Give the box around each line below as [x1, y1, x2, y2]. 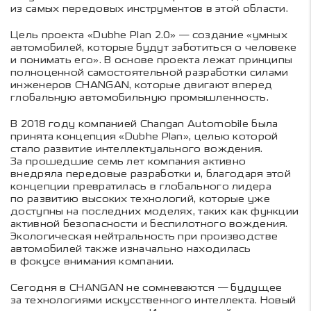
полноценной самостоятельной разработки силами [10, 67, 289, 79]
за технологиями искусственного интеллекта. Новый [10, 294, 296, 307]
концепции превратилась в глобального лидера [10, 180, 271, 193]
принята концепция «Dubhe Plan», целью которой [10, 131, 278, 143]
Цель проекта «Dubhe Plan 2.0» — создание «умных [10, 29, 288, 42]
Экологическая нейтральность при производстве [10, 230, 278, 243]
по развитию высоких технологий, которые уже [10, 193, 270, 205]
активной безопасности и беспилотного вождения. [10, 218, 288, 230]
